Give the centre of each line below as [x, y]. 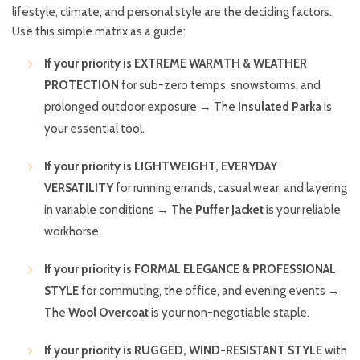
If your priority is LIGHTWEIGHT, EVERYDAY [161, 167]
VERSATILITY [79, 188]
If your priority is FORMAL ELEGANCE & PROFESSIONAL [190, 270]
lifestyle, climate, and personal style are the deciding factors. [172, 12]
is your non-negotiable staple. [229, 313]
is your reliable [302, 210]
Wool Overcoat [108, 313]
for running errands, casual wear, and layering [230, 188]
